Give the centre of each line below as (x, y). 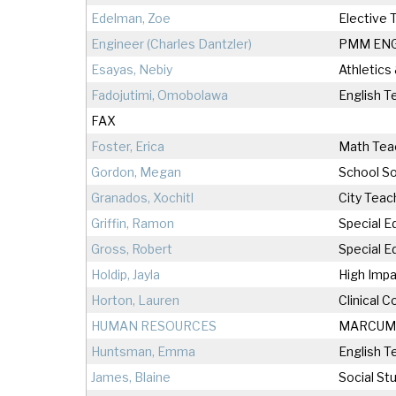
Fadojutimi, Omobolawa (160, 95)
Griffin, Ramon (133, 224)
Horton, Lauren (135, 301)
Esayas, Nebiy (132, 70)
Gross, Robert (132, 249)
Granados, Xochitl (142, 198)
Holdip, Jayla (126, 275)
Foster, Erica (128, 147)
